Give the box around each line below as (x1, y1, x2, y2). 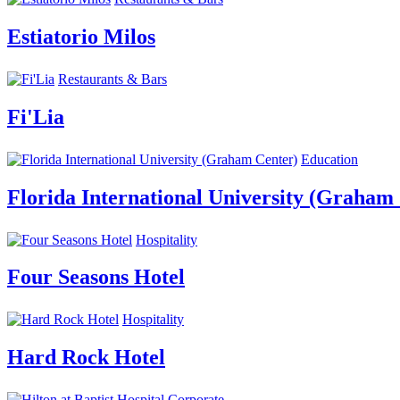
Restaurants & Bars (58, 71, 167, 87)
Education (301, 151, 358, 167)
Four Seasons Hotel (7, 265, 185, 289)
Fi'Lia (7, 104, 64, 129)
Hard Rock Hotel (7, 346, 165, 370)
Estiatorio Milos (7, 24, 155, 48)
